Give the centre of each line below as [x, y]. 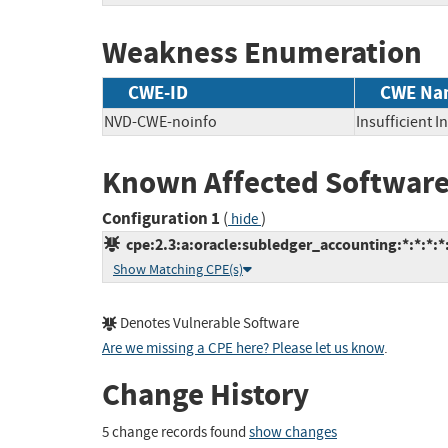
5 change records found [175, 432]
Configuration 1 [161, 219]
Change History [205, 395]
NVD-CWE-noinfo [160, 121]
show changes [293, 432]
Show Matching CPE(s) [178, 270]
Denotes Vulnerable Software [208, 324]
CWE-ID [158, 92]
